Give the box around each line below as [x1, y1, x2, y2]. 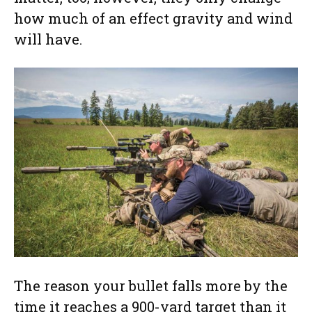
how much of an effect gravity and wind [14, 8, 292, 27]
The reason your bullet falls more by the [14, 276, 288, 295]
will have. [14, 29, 82, 48]
